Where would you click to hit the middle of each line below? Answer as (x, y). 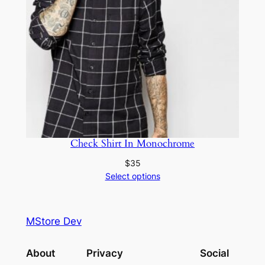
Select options (132, 176)
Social (215, 253)
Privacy (104, 253)
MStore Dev (54, 222)
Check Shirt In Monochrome (132, 143)
